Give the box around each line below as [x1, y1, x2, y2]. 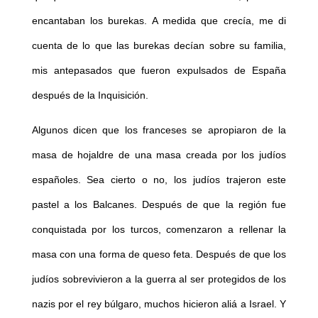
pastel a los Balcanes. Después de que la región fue [31, 198, 287, 210]
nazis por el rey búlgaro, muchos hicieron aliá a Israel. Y [31, 297, 287, 309]
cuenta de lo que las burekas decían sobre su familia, [31, 39, 287, 51]
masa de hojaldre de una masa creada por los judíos [31, 148, 287, 160]
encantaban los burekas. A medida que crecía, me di [31, 14, 287, 26]
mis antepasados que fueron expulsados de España [31, 64, 287, 76]
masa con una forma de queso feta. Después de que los [31, 248, 287, 260]
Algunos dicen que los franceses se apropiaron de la [31, 124, 287, 136]
